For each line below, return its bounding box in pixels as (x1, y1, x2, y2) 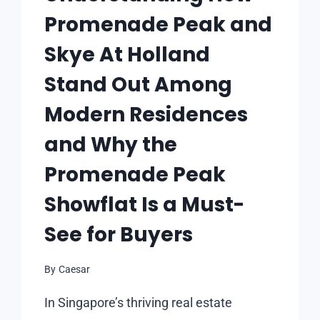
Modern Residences (44, 101, 249, 129)
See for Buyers (44, 221, 194, 249)
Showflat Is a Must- (44, 191, 245, 219)
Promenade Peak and (44, 11, 273, 39)
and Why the (44, 131, 178, 159)
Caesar (58, 263, 90, 276)
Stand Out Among (44, 71, 233, 99)
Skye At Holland (44, 41, 211, 69)
